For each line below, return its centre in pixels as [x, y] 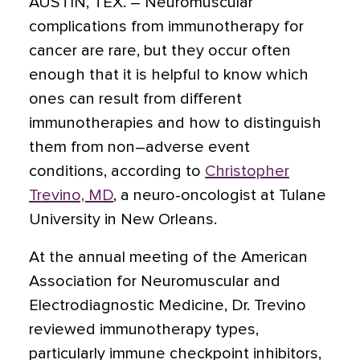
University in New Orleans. [123, 219]
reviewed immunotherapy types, [144, 329]
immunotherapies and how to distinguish [175, 123]
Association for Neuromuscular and [155, 281]
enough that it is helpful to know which [169, 75]
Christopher [247, 171]
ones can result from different [135, 99]
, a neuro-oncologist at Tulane [220, 195]
